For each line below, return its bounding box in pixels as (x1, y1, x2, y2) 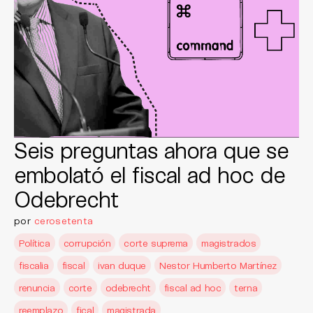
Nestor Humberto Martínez (159, 259, 277, 271)
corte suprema (124, 237, 188, 249)
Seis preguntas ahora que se (14, 136, 289, 163)
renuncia (19, 282, 55, 293)
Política (19, 237, 50, 249)
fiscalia (19, 259, 49, 271)
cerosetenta (34, 214, 94, 226)
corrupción (63, 237, 111, 249)
